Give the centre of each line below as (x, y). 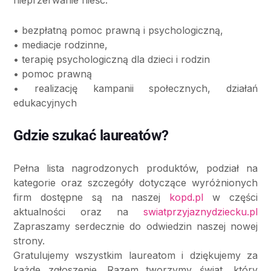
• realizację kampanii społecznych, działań (135, 88)
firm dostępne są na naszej (92, 197)
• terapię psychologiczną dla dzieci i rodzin (112, 59)
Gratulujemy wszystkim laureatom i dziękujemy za (135, 255)
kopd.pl (187, 197)
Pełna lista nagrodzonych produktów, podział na (135, 168)
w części (231, 197)
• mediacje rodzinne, (60, 44)
